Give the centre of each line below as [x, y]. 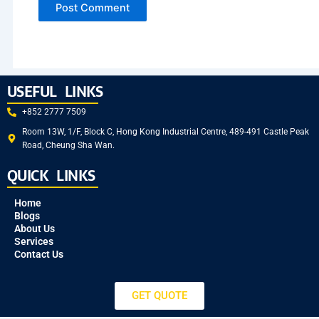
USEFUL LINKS [55, 91]
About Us [35, 228]
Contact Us [39, 254]
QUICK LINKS [51, 176]
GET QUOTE [159, 295]
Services [34, 241]
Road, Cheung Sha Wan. [69, 145]
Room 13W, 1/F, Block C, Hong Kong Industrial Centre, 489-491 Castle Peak [166, 131]
